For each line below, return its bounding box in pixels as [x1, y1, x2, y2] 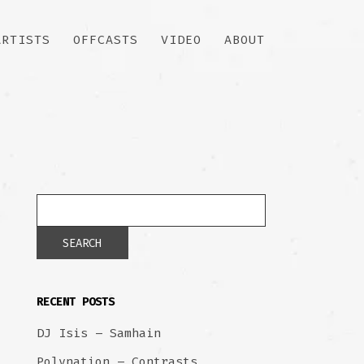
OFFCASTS [73, 32, 138, 47]
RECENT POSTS [36, 295, 115, 309]
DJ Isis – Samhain [36, 326, 161, 340]
